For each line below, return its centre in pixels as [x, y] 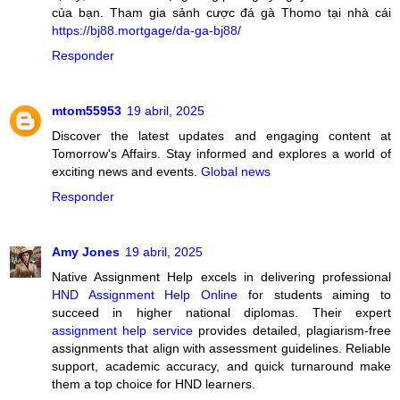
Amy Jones [86, 252]
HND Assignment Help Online [145, 295]
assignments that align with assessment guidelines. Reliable [221, 349]
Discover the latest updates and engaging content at [221, 136]
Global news [236, 172]
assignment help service [122, 331]
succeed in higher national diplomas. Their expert [221, 313]
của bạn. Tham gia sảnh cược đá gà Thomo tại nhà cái [221, 13]
